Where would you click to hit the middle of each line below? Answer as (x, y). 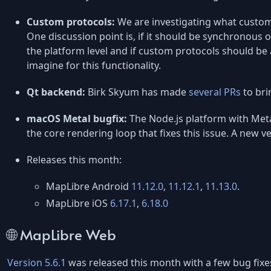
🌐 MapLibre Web (62, 234)
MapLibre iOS (78, 204)
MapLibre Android (89, 187)
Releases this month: (74, 160)
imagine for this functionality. (94, 66)
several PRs (215, 92)
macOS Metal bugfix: (77, 119)
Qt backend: (56, 92)
